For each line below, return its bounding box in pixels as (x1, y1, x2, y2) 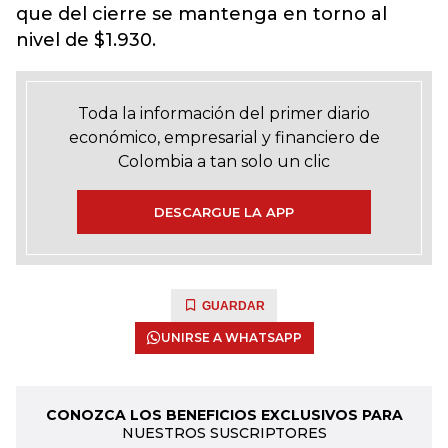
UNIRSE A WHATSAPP (160, 330, 302, 345)
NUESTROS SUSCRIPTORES (121, 424, 327, 442)
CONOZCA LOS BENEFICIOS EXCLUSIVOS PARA (45, 406, 403, 424)
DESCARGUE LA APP (154, 204, 294, 220)
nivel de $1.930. (16, 29, 156, 51)
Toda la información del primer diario (78, 104, 370, 123)
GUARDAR (202, 299, 265, 313)
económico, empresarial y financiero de (68, 128, 380, 147)
